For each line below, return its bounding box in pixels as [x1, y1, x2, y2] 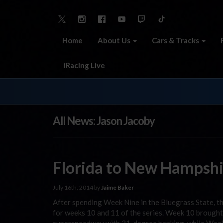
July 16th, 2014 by [53, 183, 101, 191]
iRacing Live [62, 60, 105, 70]
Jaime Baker [101, 183, 134, 191]
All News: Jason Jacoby [53, 114, 155, 127]
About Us [98, 35, 132, 45]
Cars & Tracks [152, 35, 201, 45]
